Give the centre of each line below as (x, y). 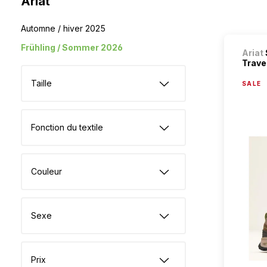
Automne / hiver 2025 (63, 28)
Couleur (46, 171)
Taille (41, 83)
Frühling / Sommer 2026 (72, 47)
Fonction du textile (67, 127)
